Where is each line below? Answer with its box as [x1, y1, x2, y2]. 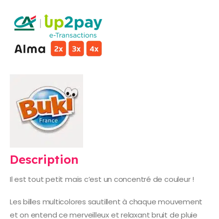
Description [10, 152, 79, 167]
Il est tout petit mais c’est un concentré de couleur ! [10, 174, 194, 185]
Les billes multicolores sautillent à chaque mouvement [10, 196, 203, 207]
